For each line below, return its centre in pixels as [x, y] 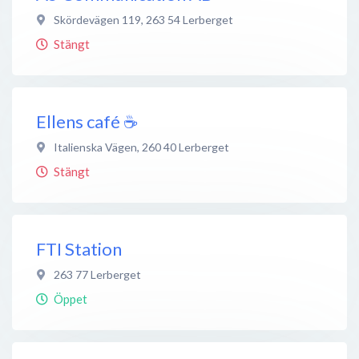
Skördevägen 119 [97, 19]
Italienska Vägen [95, 147]
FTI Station [79, 248]
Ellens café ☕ [87, 121]
